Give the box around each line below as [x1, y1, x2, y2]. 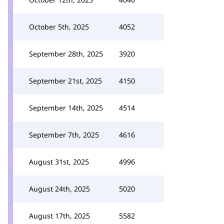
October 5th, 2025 [29, 22, 89, 31]
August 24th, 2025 [29, 184, 90, 193]
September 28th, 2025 [29, 49, 103, 58]
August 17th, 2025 [29, 211, 90, 220]
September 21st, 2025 [29, 76, 102, 85]
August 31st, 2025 [29, 157, 89, 166]
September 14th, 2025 [29, 103, 103, 112]
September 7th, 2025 [29, 130, 99, 139]
